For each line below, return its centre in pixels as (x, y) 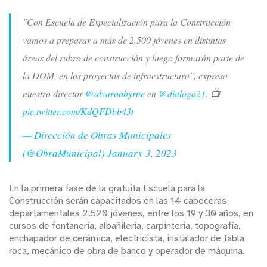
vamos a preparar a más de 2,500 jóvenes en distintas (124, 40)
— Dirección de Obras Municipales (97, 135)
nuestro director (54, 94)
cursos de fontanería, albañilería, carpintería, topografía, (125, 226)
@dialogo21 (182, 94)
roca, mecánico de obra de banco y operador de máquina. (127, 251)
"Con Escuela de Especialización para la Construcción (127, 22)
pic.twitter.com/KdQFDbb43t (78, 111)
